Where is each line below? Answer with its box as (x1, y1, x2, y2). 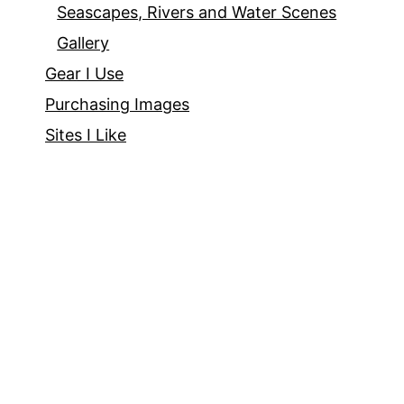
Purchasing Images (45, 95, 189, 115)
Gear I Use (45, 64, 124, 84)
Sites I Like (45, 125, 126, 145)
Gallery (57, 33, 110, 53)
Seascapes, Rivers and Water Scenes (57, 3, 337, 23)
